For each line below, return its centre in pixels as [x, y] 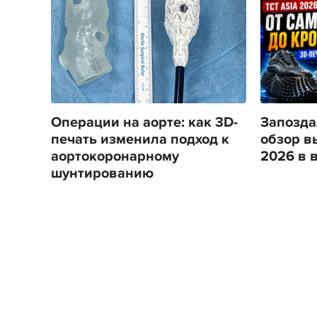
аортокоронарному [115, 156]
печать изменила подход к [140, 139]
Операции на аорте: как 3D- [144, 122]
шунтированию [102, 173]
